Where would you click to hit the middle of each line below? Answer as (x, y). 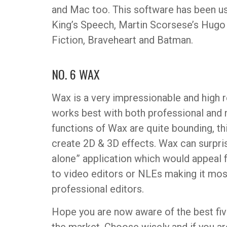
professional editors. (98, 189)
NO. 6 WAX (76, 74)
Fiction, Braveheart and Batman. (122, 40)
